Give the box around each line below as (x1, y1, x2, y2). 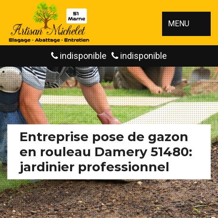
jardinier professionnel (19, 159, 169, 175)
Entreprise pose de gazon (19, 128, 188, 145)
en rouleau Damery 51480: (19, 144, 192, 160)
